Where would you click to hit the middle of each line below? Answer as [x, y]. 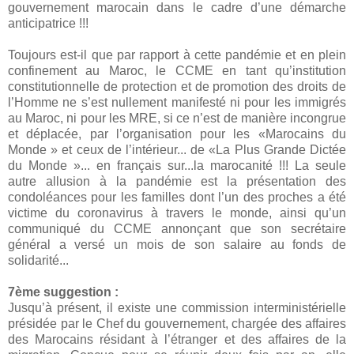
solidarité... [40, 261]
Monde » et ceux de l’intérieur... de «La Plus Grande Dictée [177, 150]
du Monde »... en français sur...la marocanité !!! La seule [177, 166]
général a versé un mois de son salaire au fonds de [177, 245]
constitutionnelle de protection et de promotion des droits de [177, 87]
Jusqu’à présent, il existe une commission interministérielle [177, 308]
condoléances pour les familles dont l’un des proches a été [177, 198]
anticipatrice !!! [50, 24]
